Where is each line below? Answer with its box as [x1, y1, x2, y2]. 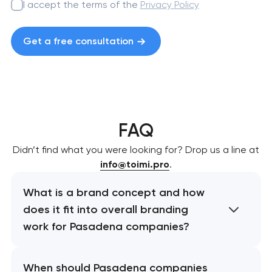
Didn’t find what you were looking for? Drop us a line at [13, 143, 259, 155]
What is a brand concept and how [22, 185, 205, 199]
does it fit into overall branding [22, 202, 188, 216]
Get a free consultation [22, 35, 134, 47]
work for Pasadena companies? [22, 219, 189, 233]
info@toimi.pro [100, 158, 169, 170]
